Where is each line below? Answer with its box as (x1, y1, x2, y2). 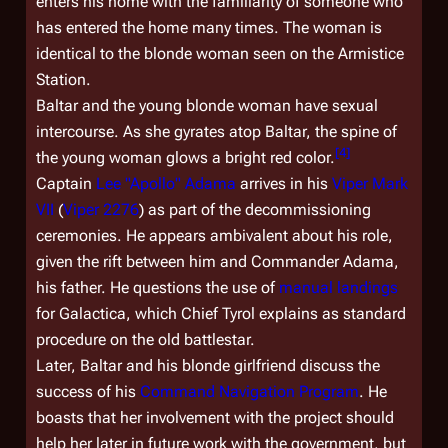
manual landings (279, 278, 398, 297)
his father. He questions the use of (36, 278, 279, 297)
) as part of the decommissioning (139, 200, 371, 219)
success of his (36, 382, 140, 401)
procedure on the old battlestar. (36, 330, 255, 349)
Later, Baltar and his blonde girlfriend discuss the (36, 356, 380, 375)
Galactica (59, 304, 126, 323)
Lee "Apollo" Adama (96, 174, 236, 193)
